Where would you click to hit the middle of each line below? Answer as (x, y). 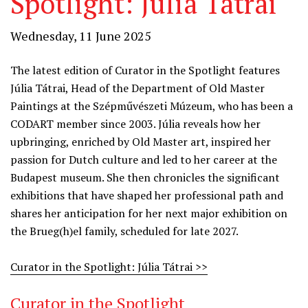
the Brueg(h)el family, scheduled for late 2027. (124, 231)
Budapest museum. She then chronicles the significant (145, 177)
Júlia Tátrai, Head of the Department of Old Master (137, 88)
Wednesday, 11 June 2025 (81, 36)
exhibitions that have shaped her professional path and (147, 195)
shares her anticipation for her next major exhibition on (149, 213)
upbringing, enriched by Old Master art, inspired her (141, 142)
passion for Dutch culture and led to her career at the (144, 159)
